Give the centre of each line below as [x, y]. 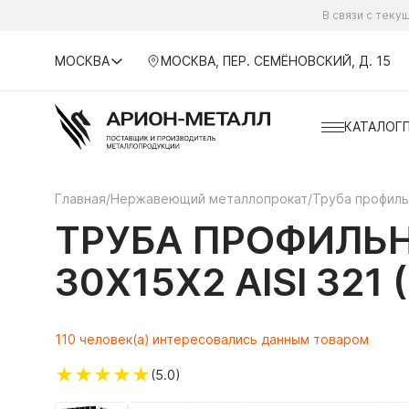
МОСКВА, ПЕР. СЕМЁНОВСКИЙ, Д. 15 [275, 60]
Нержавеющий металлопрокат [209, 199]
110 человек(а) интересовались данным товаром [212, 339]
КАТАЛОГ [373, 126]
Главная [80, 199]
